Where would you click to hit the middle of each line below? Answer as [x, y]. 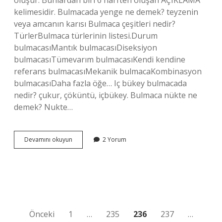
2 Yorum [114, 139]
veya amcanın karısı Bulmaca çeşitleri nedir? [95, 24]
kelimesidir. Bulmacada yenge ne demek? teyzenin [106, 12]
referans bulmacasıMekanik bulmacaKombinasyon [108, 71]
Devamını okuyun [48, 139]
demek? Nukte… [43, 107]
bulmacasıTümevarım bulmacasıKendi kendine [100, 59]
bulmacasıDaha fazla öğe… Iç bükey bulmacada [100, 83]
